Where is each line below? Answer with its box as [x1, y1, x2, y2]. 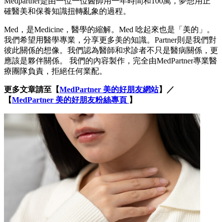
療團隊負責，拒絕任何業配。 [4, 67, 107, 76]
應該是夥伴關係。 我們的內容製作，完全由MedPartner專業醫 [4, 56, 217, 65]
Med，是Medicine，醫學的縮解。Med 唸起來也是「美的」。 [4, 25, 215, 34]
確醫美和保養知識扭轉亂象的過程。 [4, 7, 131, 16]
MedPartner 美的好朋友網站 [59, 85, 159, 94]
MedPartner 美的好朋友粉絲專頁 [12, 96, 129, 105]
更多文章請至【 [4, 85, 59, 94]
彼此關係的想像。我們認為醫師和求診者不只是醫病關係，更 [4, 46, 218, 55]
